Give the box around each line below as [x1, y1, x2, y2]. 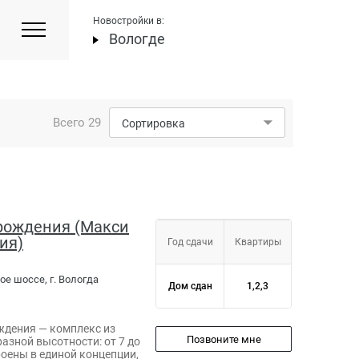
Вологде [109, 30, 165, 47]
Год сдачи [167, 236, 213, 248]
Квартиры [234, 236, 281, 248]
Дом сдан [167, 280, 212, 292]
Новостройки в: [93, 15, 164, 26]
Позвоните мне [186, 333, 261, 345]
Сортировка [122, 117, 185, 130]
